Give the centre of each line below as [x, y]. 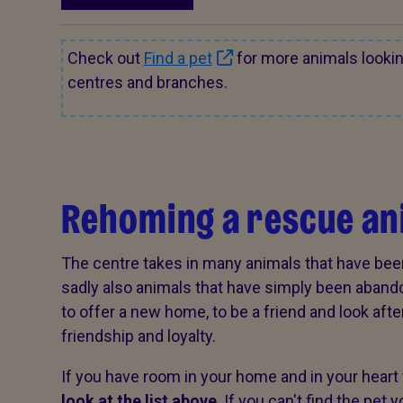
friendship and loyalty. [138, 336]
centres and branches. [147, 82]
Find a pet [178, 58]
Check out [105, 58]
